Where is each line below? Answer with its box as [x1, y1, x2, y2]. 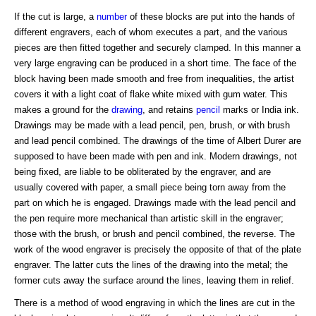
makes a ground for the [14, 104, 111, 116]
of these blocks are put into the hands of [127, 11, 295, 23]
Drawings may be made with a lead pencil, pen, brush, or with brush [14, 120, 290, 131]
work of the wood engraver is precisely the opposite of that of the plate [14, 244, 301, 255]
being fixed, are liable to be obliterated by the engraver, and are [14, 166, 271, 178]
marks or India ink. [220, 104, 299, 116]
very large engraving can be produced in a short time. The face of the [14, 58, 296, 69]
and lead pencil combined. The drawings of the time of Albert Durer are [14, 135, 301, 147]
